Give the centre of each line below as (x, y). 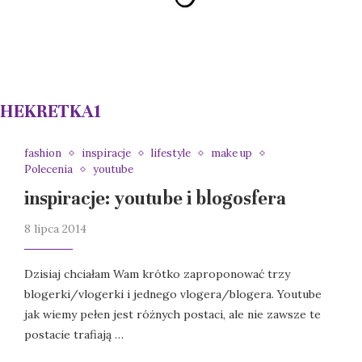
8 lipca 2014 (55, 229)
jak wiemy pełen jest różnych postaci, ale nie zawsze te (172, 315)
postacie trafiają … (74, 335)
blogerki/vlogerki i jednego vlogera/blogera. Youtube (173, 295)
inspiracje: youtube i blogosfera (155, 199)
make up (231, 154)
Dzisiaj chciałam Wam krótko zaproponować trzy (157, 274)
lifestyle (170, 154)
